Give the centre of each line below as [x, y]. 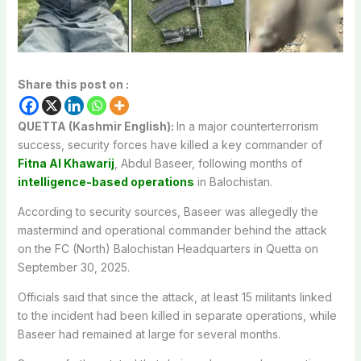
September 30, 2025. [73, 267]
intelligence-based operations [106, 181]
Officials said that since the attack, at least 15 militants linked [174, 297]
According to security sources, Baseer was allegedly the [168, 211]
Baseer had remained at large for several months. [149, 334]
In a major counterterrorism [247, 126]
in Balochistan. [233, 181]
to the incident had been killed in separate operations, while [177, 315]
